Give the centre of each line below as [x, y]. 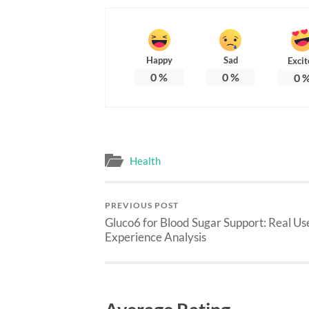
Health [145, 160]
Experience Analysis [156, 237]
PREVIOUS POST [142, 205]
